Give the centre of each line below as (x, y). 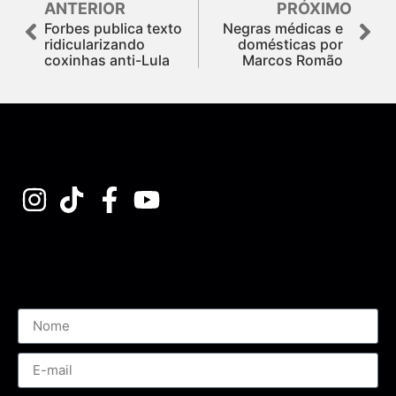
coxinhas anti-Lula (107, 60)
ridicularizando (95, 44)
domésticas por (290, 44)
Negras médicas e (283, 28)
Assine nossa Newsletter (102, 258)
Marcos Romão (293, 60)
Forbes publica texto (113, 28)
